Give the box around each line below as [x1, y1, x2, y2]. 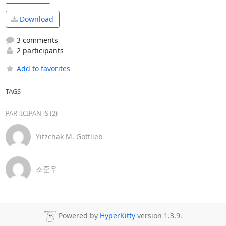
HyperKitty [100, 211, 135, 221]
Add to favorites [16, 63, 70, 73]
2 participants [14, 45, 64, 55]
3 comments [14, 35, 58, 45]
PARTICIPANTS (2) [5, 108, 58, 118]
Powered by [56, 211, 100, 221]
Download [18, 14, 53, 24]
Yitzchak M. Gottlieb [35, 132, 103, 141]
